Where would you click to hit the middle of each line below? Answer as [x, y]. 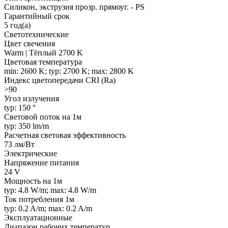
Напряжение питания [41, 162]
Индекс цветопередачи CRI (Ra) [60, 80]
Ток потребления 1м [39, 199]
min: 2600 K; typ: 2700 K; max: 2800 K [69, 71]
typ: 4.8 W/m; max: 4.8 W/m [50, 190]
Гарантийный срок [37, 16]
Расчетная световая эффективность [65, 135]
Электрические [31, 153]
